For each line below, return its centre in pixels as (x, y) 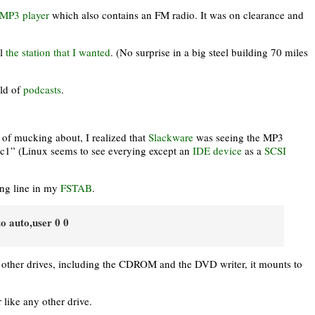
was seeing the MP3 (238, 137)
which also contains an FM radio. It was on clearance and (176, 15)
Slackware (171, 137)
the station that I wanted (58, 52)
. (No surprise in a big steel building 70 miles (209, 52)
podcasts (42, 89)
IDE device (217, 150)
